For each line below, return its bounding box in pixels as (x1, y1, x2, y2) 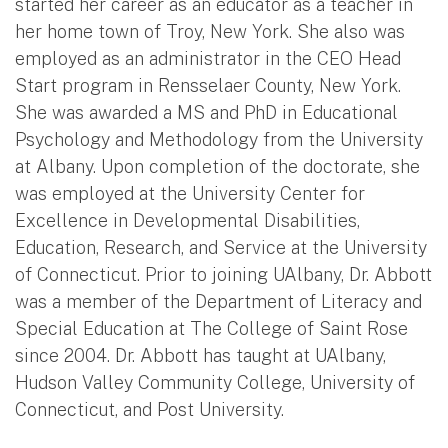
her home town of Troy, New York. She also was (15, 20, 405, 42)
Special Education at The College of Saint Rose (15, 317, 408, 339)
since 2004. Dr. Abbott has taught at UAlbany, (15, 344, 386, 366)
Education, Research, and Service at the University (15, 236, 427, 258)
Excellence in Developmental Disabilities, (15, 209, 360, 231)
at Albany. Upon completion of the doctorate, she (15, 155, 420, 177)
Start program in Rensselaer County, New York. (15, 74, 401, 96)
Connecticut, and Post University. (15, 398, 284, 420)
